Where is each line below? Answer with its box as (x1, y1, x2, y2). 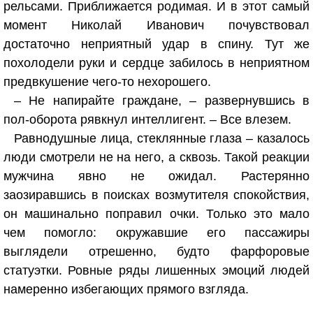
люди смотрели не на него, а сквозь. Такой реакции (3, 150, 310, 164)
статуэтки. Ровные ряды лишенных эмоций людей (3, 263, 310, 277)
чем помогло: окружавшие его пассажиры (3, 226, 310, 240)
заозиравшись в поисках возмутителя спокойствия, (3, 188, 310, 202)
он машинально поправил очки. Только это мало (3, 207, 310, 221)
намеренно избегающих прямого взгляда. (3, 282, 249, 296)
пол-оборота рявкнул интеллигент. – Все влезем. (3, 112, 291, 126)
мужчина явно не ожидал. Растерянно (3, 169, 310, 183)
